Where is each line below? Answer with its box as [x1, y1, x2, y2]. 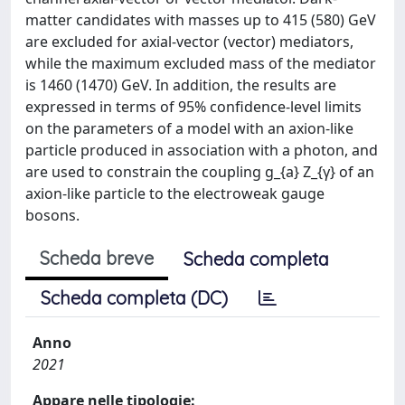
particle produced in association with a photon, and [25, 140, 378, 160]
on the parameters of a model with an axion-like [25, 118, 353, 138]
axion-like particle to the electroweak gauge [25, 184, 325, 203]
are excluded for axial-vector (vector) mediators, [25, 32, 353, 52]
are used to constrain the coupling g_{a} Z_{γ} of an [25, 162, 374, 182]
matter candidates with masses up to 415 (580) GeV [25, 10, 376, 30]
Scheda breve [40, 247, 154, 269]
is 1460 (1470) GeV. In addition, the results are [25, 75, 336, 95]
